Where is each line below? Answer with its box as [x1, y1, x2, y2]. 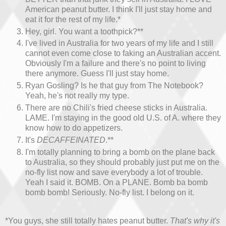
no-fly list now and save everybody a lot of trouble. [25, 168, 203, 177]
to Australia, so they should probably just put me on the [25, 158, 219, 167]
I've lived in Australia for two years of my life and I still [25, 39, 213, 48]
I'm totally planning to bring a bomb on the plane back [25, 148, 215, 157]
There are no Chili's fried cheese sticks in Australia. [25, 103, 207, 112]
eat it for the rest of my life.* [25, 15, 121, 24]
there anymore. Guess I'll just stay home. [25, 69, 169, 78]
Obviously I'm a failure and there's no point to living [25, 59, 206, 68]
